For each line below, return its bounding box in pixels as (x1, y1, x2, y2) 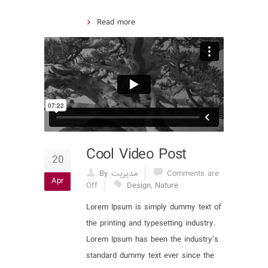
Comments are (167, 167, 219, 181)
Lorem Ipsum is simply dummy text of (86, 200, 221, 214)
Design (127, 179, 151, 193)
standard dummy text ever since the (86, 249, 214, 263)
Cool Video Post (86, 142, 187, 167)
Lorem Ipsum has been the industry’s (86, 233, 218, 246)
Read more (97, 16, 135, 29)
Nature (155, 179, 178, 193)
